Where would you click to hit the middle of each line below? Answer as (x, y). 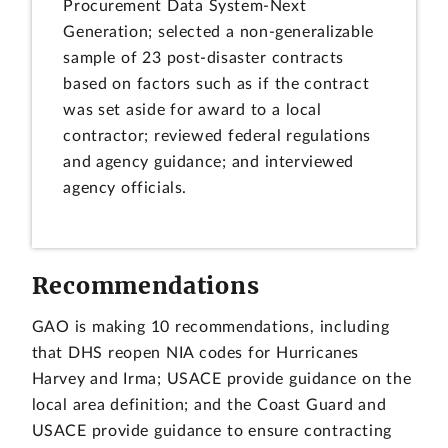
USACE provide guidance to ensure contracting (211, 431)
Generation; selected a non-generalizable (218, 31)
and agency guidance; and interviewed (209, 161)
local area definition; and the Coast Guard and (209, 405)
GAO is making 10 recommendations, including (210, 327)
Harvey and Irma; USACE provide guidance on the (221, 379)
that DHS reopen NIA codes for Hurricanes (195, 353)
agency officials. (125, 187)
